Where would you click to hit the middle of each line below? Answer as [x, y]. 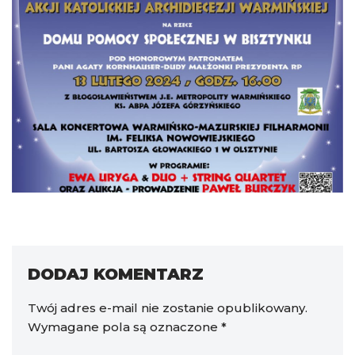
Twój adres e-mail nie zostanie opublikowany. [168, 307]
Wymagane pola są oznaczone [124, 326]
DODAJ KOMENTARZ [116, 274]
